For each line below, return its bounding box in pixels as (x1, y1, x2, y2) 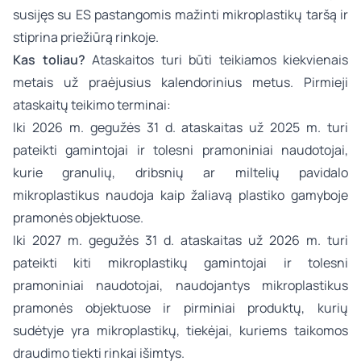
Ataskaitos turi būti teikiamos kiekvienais (85, 51, 348, 68)
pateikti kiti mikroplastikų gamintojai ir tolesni (13, 254, 348, 272)
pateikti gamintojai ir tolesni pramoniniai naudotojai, (13, 141, 348, 159)
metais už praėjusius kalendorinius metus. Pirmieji (13, 73, 348, 91)
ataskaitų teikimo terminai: (13, 96, 171, 114)
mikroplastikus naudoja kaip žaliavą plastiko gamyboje (13, 186, 348, 204)
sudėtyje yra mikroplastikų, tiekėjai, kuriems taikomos (13, 322, 348, 339)
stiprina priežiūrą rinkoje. (13, 28, 159, 46)
